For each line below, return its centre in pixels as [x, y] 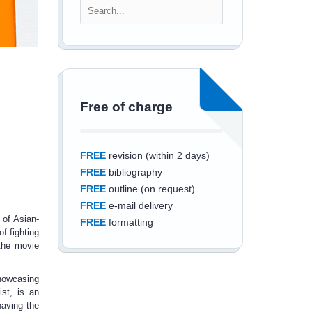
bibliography [134, 172]
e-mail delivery [139, 205]
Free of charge [126, 107]
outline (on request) [150, 189]
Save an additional [173, 302]
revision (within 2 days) [157, 155]
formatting [129, 222]
